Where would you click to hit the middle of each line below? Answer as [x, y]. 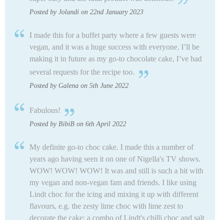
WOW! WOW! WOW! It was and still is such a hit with [116, 170]
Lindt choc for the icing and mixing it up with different [114, 194]
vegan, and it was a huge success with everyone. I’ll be [114, 47]
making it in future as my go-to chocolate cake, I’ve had [116, 58]
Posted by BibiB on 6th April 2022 [78, 124]
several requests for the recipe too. [82, 72]
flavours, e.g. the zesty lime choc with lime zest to [106, 206]
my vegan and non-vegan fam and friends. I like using [113, 182]
